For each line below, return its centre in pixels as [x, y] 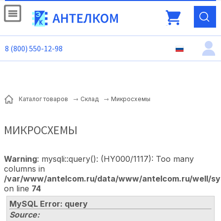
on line [18, 189]
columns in [24, 169]
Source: [24, 215]
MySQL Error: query [49, 204]
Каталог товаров [43, 99]
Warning [20, 159]
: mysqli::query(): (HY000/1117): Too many [115, 159]
